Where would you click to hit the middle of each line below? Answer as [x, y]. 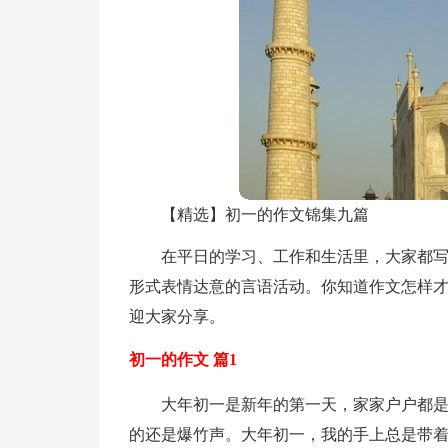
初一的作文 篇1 [182, 359]
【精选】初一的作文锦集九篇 [264, 214]
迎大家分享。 [176, 316]
